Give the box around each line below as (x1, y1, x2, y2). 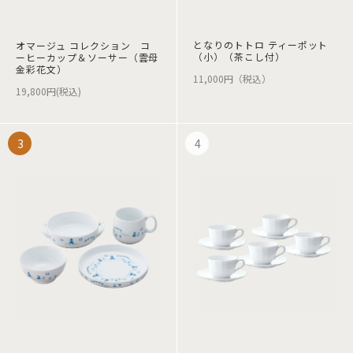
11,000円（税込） (193, 71, 271, 85)
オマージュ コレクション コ (16, 38, 151, 52)
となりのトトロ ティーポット (193, 37, 329, 51)
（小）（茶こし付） (193, 49, 285, 63)
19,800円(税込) (16, 84, 81, 98)
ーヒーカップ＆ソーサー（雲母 (16, 50, 159, 64)
